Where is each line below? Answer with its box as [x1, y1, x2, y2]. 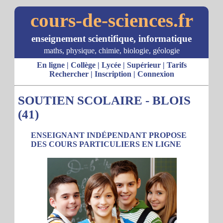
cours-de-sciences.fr [30, 9, 193, 31]
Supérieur [126, 61, 161, 69]
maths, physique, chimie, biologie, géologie [43, 46, 180, 55]
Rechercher [49, 70, 89, 78]
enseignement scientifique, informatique [31, 33, 192, 44]
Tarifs [166, 61, 187, 69]
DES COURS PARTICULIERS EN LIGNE [31, 140, 181, 148]
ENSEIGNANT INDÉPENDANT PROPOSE [31, 131, 187, 139]
